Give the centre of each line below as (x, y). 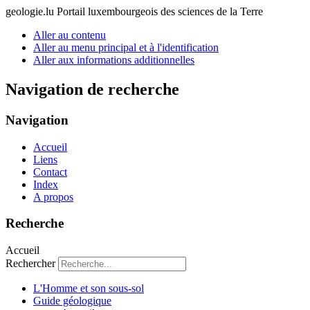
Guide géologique (72, 300)
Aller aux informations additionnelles (114, 60)
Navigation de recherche (92, 89)
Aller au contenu (70, 35)
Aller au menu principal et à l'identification (126, 47)
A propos (53, 197)
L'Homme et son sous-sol (89, 288)
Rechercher (30, 263)
